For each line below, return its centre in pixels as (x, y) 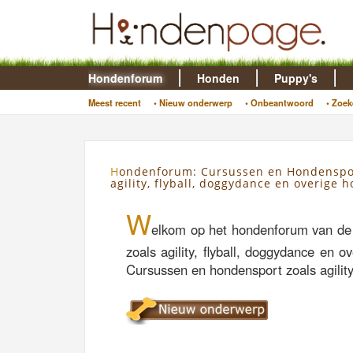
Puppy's (295, 78)
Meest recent (114, 102)
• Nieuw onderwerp (193, 102)
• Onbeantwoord (279, 102)
